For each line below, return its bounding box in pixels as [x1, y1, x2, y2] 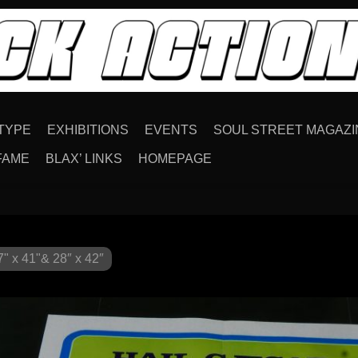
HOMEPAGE [138, 151, 212, 165]
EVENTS [145, 122, 197, 137]
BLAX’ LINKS [46, 151, 122, 165]
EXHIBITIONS [47, 122, 129, 137]
